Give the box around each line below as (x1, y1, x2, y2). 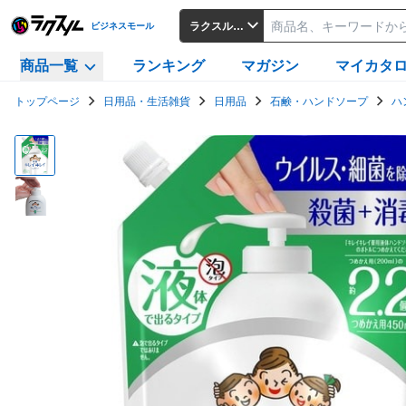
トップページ (14, 94, 80, 108)
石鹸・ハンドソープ (270, 94, 368, 108)
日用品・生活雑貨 (103, 94, 190, 108)
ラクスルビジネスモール (189, 19, 309, 33)
